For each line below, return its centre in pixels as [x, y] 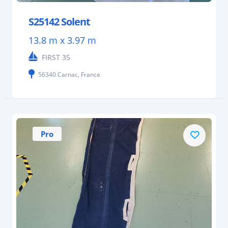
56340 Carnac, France [69, 75]
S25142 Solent [59, 22]
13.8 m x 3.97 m [62, 40]
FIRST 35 [56, 58]
